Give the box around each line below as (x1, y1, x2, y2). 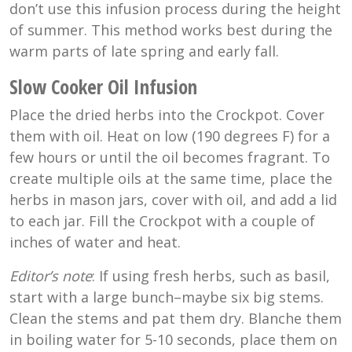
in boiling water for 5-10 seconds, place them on (9, 330, 337, 350)
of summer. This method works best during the (9, 20, 332, 40)
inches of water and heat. (9, 233, 181, 252)
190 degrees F (196, 126, 290, 146)
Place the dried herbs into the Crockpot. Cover (9, 105, 324, 125)
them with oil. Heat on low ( (9, 126, 196, 146)
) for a (290, 126, 330, 146)
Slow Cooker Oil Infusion (9, 73, 197, 101)
